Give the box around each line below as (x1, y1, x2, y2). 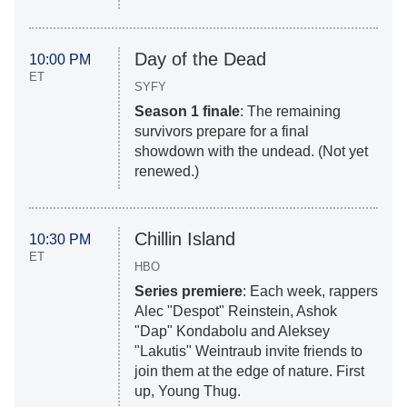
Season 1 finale (134, 104, 240, 120)
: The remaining (239, 104, 341, 120)
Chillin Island (134, 229, 235, 250)
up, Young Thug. (134, 383, 241, 400)
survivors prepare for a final (134, 124, 309, 140)
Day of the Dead (134, 49, 266, 70)
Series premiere (134, 283, 243, 300)
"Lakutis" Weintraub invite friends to (134, 343, 362, 360)
